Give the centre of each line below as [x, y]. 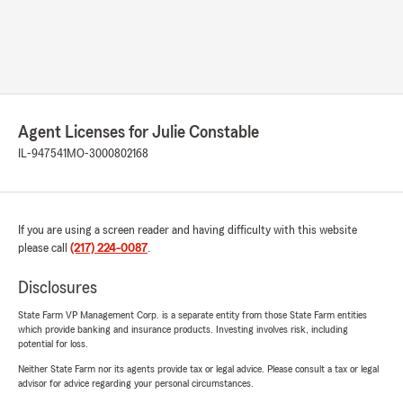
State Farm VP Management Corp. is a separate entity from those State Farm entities [193, 315]
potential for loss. [53, 344]
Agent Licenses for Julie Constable [139, 133]
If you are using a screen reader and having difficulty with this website [188, 231]
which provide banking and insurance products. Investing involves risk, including [183, 330]
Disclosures [58, 288]
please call [44, 249]
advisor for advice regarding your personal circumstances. [136, 384]
